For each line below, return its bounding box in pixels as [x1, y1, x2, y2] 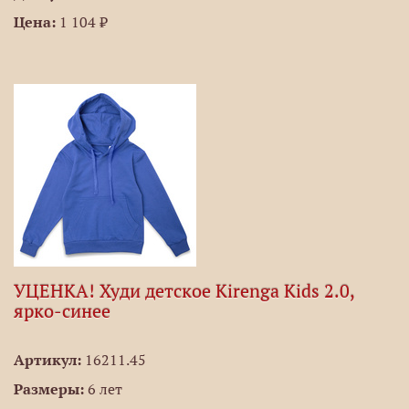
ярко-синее [14, 299, 110, 323]
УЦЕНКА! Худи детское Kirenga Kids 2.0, [14, 279, 354, 303]
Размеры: [14, 380, 84, 398]
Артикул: [14, 351, 81, 369]
